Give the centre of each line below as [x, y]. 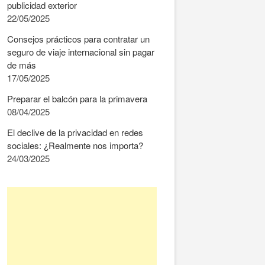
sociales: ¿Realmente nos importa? [75, 145]
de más [21, 65]
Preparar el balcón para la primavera [77, 98]
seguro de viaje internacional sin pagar [80, 52]
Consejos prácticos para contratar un [78, 39]
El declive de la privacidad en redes [75, 132]
